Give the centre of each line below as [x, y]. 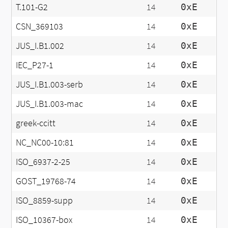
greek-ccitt [36, 123]
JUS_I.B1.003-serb [50, 84]
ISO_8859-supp [45, 200]
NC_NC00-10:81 [45, 142]
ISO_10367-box [44, 220]
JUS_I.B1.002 [40, 46]
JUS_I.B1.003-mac [50, 104]
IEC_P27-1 [35, 65]
